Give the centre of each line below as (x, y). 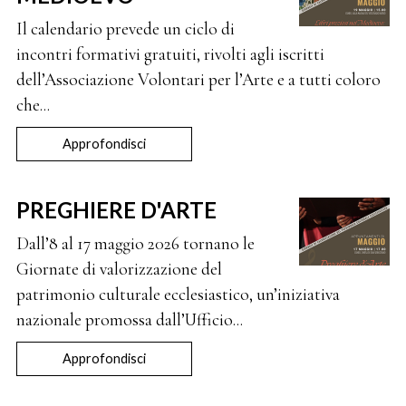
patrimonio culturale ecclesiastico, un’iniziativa (178, 295)
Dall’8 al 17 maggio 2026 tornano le (135, 244)
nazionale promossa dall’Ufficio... (129, 320)
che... (33, 105)
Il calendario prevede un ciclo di (125, 29)
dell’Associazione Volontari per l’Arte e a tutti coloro (198, 80)
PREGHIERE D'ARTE (116, 210)
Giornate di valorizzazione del (119, 269)
